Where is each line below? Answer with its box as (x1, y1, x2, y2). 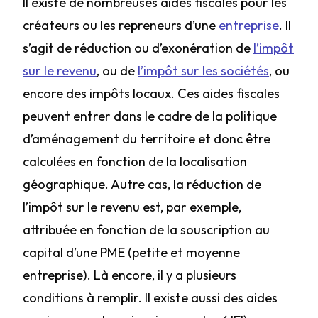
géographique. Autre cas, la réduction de (23, 176, 261, 192)
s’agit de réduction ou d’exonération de (23, 40, 253, 56)
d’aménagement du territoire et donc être (23, 131, 270, 147)
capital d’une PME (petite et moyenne (23, 244, 240, 261)
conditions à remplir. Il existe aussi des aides (23, 290, 278, 306)
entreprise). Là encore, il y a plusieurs (23, 267, 236, 283)
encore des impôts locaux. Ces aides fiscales (23, 85, 280, 102)
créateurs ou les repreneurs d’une (23, 17, 219, 33)
